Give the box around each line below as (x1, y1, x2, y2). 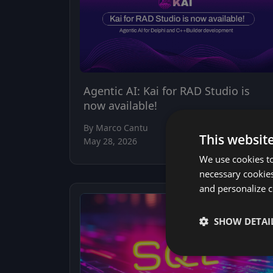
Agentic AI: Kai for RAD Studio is (83, 83, 250, 98)
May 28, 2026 (83, 135, 137, 147)
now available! (83, 97, 157, 113)
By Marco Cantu (83, 121, 148, 133)
